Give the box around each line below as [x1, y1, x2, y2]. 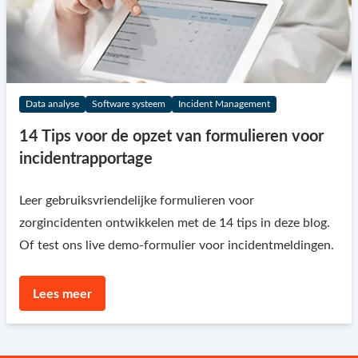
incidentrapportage [19, 150, 153, 167]
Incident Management [178, 98, 270, 109]
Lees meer [33, 287, 92, 300]
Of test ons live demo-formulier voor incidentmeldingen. [19, 238, 334, 252]
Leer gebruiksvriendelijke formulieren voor [19, 193, 254, 207]
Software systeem [92, 98, 165, 109]
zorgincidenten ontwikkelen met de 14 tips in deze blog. [19, 216, 330, 229]
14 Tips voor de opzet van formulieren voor [19, 128, 324, 145]
